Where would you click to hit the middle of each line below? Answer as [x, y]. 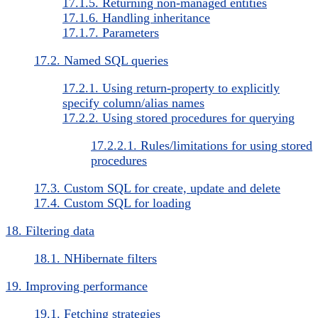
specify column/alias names [133, 103]
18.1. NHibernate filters [95, 258]
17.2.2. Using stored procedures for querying [179, 117]
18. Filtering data [50, 230]
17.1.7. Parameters [111, 32]
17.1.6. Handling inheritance [136, 17]
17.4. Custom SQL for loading [113, 203]
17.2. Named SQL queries [101, 60]
